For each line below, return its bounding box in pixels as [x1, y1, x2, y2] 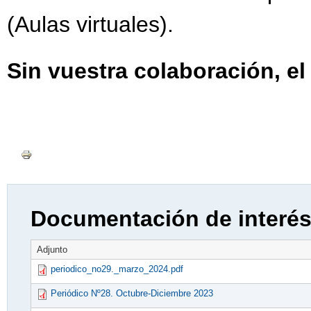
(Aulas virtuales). [7, 11, 174, 37]
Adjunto [36, 244, 67, 255]
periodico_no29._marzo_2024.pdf [50, 264, 183, 275]
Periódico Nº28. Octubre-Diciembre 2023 [50, 288, 213, 299]
